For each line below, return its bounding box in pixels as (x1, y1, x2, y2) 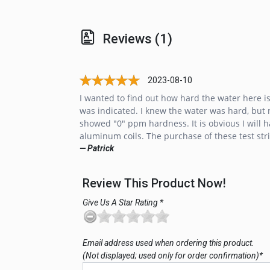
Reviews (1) (102, 31, 172, 47)
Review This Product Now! (83, 176, 226, 191)
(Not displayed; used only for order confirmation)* (83, 251, 263, 261)
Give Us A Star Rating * (83, 198, 163, 208)
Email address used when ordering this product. (83, 238, 254, 248)
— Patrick (80, 143, 114, 154)
